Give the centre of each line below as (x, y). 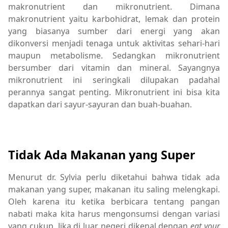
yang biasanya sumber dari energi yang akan (114, 31)
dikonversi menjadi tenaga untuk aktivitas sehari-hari (114, 43)
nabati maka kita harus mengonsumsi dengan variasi (114, 214)
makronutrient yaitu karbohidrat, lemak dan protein (114, 19)
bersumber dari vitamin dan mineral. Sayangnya (114, 67)
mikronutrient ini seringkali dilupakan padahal (114, 80)
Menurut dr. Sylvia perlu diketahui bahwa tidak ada (114, 177)
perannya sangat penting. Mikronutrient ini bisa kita (114, 92)
